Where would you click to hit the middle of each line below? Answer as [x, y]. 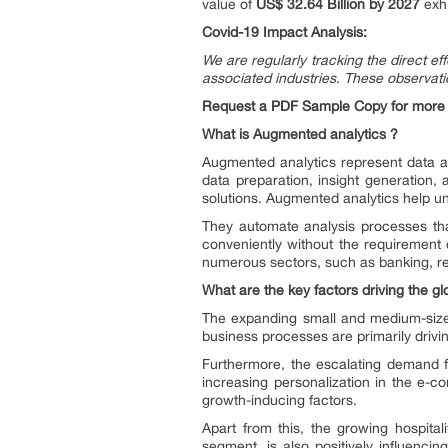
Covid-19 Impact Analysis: [284, 32]
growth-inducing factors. [279, 400]
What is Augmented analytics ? [300, 134]
